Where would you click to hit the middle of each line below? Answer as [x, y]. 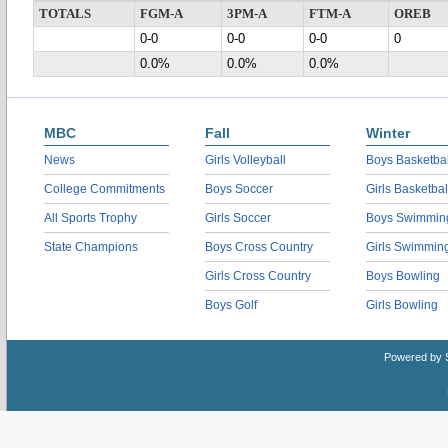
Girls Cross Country [258, 276]
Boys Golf [231, 305]
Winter [388, 133]
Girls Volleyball [245, 160]
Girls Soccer [238, 218]
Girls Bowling [402, 305]
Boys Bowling [403, 276]
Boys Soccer [239, 189]
